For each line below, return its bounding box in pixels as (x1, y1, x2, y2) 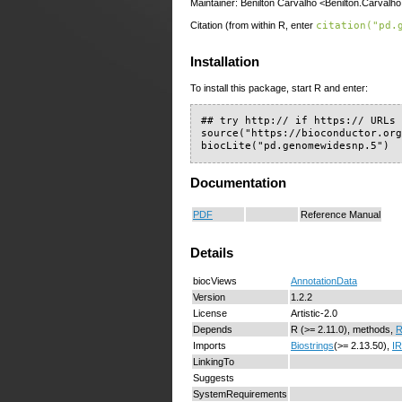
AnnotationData (291, 275, 357, 287)
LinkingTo (193, 356, 234, 368)
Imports (193, 340, 226, 352)
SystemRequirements (193, 389, 287, 400)
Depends (193, 324, 232, 336)
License (193, 308, 227, 319)
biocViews (193, 275, 237, 287)
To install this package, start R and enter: (190, 82, 368, 93)
